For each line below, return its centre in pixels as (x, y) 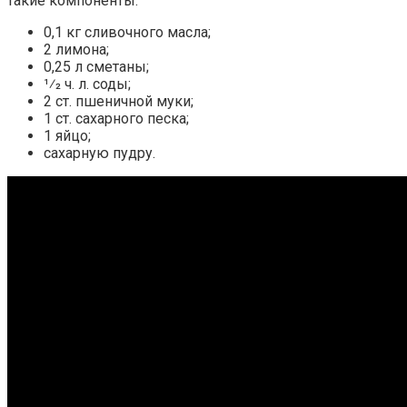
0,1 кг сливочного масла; (127, 32)
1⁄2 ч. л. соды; (87, 84)
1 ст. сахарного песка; (116, 118)
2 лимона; (76, 49)
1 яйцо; (67, 135)
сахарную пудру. (99, 153)
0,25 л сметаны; (96, 66)
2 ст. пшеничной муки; (119, 101)
